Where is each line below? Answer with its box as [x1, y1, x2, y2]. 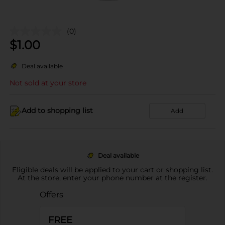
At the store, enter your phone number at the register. [18, 173, 207, 182]
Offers [39, 189, 63, 199]
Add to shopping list [22, 106, 93, 115]
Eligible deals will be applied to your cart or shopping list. [12, 165, 213, 174]
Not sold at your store [10, 78, 86, 87]
